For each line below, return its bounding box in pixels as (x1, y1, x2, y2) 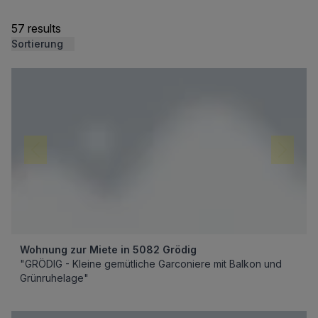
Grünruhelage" (20, 272, 89, 284)
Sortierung (11, 38, 63, 50)
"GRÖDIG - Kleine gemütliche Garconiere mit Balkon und (20, 258, 282, 270)
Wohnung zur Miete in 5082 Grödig (20, 243, 197, 256)
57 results (11, 21, 61, 35)
